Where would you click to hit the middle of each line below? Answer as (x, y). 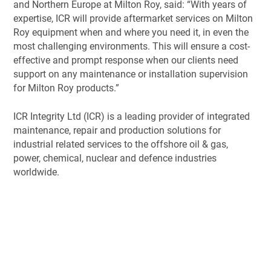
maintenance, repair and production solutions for (117, 131)
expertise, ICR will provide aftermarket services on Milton (133, 19)
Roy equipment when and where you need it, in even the (131, 33)
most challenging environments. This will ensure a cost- (132, 47)
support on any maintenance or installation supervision (131, 74)
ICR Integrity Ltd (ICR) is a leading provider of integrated (132, 117)
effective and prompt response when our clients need (126, 60)
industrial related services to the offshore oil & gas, (121, 145)
